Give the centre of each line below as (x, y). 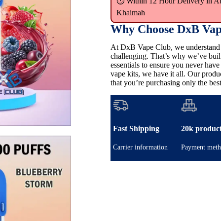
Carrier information (140, 147)
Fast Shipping (136, 128)
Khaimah (131, 13)
